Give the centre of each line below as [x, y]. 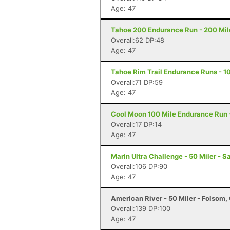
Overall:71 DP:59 [137, 82]
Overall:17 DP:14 [136, 124]
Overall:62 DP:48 [138, 40]
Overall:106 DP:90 [139, 166]
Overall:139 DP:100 [141, 208]
